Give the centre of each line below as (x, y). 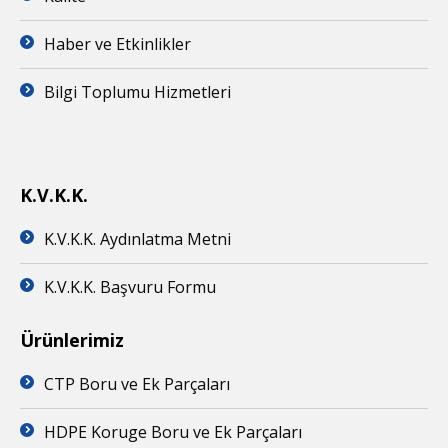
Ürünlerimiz (72, 339)
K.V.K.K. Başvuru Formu (130, 286)
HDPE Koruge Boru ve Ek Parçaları (173, 431)
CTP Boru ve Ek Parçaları (137, 383)
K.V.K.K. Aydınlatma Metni (137, 238)
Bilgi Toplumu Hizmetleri (137, 91)
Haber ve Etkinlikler (117, 43)
